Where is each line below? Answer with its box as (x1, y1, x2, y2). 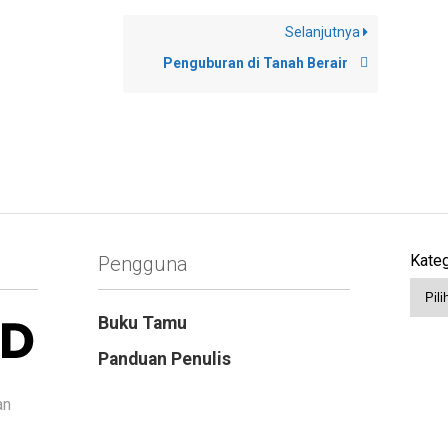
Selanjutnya (285, 24, 364, 41)
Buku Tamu (97, 313, 187, 334)
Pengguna (97, 252, 188, 277)
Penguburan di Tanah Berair (163, 55, 349, 72)
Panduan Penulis (97, 349, 231, 370)
